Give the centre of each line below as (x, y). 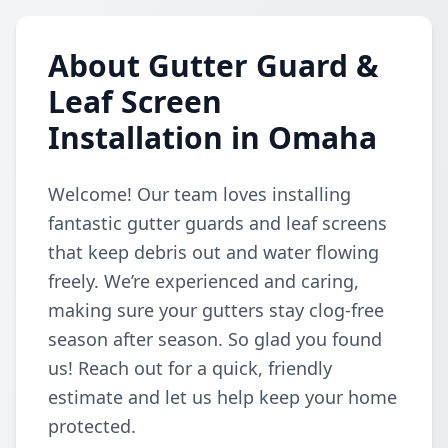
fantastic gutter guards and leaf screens (217, 223)
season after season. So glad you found (215, 339)
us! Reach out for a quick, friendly (190, 368)
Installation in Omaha (212, 137)
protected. (92, 426)
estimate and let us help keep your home (222, 397)
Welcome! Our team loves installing (199, 194)
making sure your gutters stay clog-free (216, 310)
